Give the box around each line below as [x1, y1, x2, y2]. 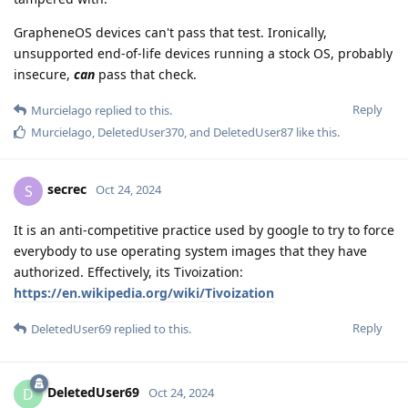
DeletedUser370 [97, 123, 184, 140]
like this [293, 123, 337, 140]
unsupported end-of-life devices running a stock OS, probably [14, 44, 393, 62]
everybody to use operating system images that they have [14, 241, 367, 260]
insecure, [14, 65, 74, 83]
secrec [47, 180, 87, 199]
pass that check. [95, 65, 197, 83]
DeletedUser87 [213, 123, 293, 140]
